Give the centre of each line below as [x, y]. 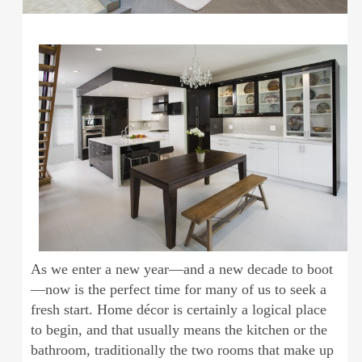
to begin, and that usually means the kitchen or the [179, 330]
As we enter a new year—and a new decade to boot [181, 269]
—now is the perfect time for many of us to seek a [178, 290]
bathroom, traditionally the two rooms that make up [182, 350]
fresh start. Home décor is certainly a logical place [178, 310]
